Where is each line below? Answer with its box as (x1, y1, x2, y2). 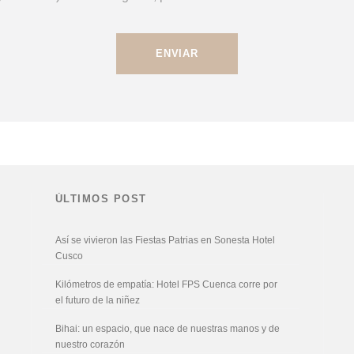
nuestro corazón (55, 339, 125, 350)
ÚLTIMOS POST (55, 193, 147, 205)
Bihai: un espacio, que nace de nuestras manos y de (55, 323, 280, 334)
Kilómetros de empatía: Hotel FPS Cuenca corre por (55, 279, 277, 290)
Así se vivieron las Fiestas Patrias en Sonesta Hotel (55, 235, 275, 246)
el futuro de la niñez (55, 295, 142, 306)
